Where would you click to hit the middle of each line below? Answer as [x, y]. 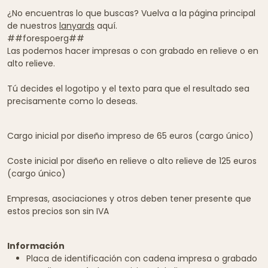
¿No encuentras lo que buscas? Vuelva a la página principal [131, 13]
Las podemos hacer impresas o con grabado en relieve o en [133, 51]
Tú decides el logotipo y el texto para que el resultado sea [128, 89]
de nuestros [33, 26]
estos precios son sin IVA [58, 211]
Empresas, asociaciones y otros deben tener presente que [129, 199]
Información [36, 246]
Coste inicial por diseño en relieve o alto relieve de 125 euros [132, 161]
